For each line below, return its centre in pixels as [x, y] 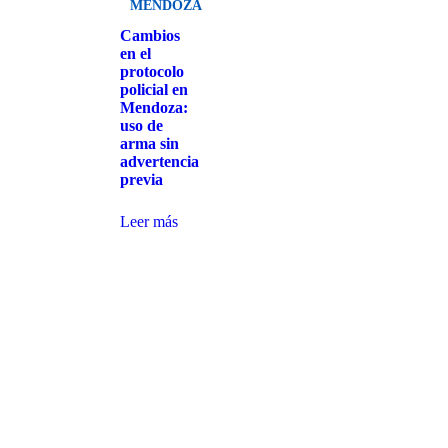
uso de [141, 125]
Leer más [149, 221]
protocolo [152, 71]
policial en [154, 89]
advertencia [159, 161]
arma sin [149, 143]
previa [141, 179]
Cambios [150, 35]
